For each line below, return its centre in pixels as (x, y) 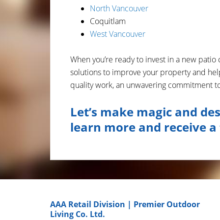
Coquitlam (108, 21)
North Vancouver (119, 8)
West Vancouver (118, 34)
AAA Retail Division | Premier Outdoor (125, 204)
